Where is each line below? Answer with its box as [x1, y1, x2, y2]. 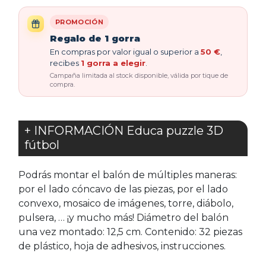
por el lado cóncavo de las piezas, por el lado [18, 183, 228, 195]
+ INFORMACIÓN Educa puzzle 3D [24, 123, 223, 138]
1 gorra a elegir [81, 58, 145, 68]
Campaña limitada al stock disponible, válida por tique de [50, 71, 228, 80]
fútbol [24, 138, 59, 152]
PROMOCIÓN [55, 18, 103, 26]
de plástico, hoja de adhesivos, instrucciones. [18, 240, 226, 252]
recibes [50, 58, 81, 68]
